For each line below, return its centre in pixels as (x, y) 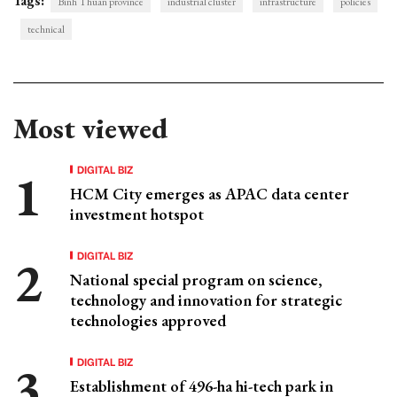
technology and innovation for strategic (206, 300)
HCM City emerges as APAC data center (210, 194)
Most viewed (90, 129)
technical (46, 30)
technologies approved (148, 321)
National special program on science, (196, 280)
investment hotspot (137, 214)
